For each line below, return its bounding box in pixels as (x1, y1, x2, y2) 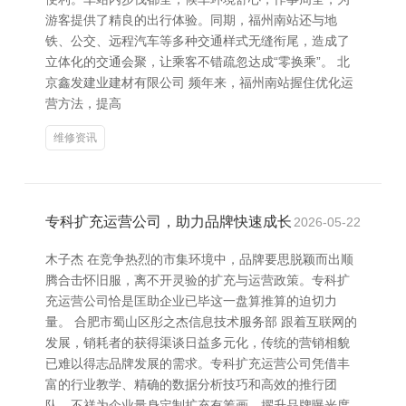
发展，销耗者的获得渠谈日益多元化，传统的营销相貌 (45, 335, 350, 350)
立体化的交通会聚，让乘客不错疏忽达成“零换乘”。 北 (45, 54, 350, 69)
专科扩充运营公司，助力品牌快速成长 (45, 214, 292, 229)
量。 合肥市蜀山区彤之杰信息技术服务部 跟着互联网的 (45, 314, 357, 329)
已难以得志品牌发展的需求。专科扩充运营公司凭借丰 (45, 356, 350, 371)
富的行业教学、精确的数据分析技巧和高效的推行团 (45, 377, 337, 391)
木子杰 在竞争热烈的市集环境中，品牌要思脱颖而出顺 (45, 252, 353, 266)
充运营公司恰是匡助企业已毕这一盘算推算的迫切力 (45, 294, 337, 308)
